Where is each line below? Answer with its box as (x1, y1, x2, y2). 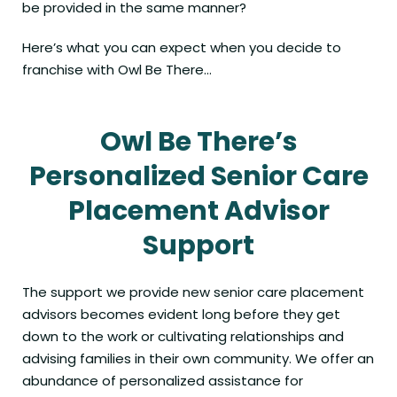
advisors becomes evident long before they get (22, 305, 340, 324)
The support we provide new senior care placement (22, 283, 364, 302)
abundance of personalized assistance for (22, 371, 303, 391)
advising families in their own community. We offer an (22, 349, 374, 369)
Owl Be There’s (99, 123, 298, 161)
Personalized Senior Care (28, 158, 369, 196)
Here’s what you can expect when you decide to (22, 38, 341, 58)
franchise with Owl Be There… (22, 60, 212, 80)
